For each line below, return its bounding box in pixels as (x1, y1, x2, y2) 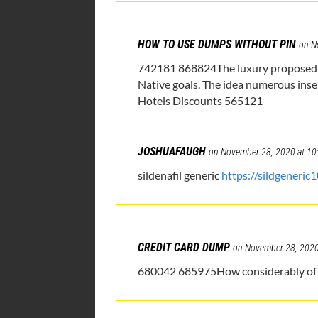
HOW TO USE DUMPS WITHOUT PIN (138, 38, 297, 52)
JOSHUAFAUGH (138, 145, 207, 159)
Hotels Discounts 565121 (138, 94, 263, 108)
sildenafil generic (138, 168, 222, 182)
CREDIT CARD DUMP (138, 241, 231, 255)
